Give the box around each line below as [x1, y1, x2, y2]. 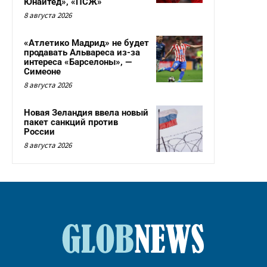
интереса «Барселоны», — [24, 57, 132, 68]
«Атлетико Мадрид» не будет [24, 38, 149, 49]
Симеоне [24, 66, 61, 77]
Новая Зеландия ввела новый [24, 107, 148, 119]
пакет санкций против [24, 117, 118, 128]
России [24, 126, 55, 138]
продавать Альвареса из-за [24, 47, 140, 58]
